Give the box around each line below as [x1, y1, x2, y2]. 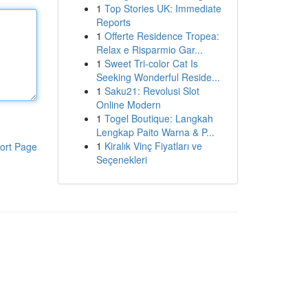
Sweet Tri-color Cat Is [104, 56, 198, 70]
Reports [96, 15, 131, 29]
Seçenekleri [96, 153, 147, 166]
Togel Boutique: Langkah [104, 111, 213, 125]
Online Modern [96, 98, 161, 111]
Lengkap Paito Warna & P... [96, 125, 214, 139]
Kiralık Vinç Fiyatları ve [104, 139, 202, 153]
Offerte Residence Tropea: [104, 29, 219, 43]
